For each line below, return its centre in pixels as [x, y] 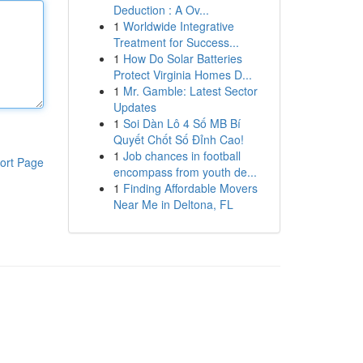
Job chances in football [181, 156]
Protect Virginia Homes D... [182, 75]
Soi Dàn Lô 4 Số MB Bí [181, 123]
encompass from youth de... [185, 172]
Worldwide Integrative [178, 26]
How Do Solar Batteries [182, 58]
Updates [135, 107]
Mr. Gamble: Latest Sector [190, 91]
